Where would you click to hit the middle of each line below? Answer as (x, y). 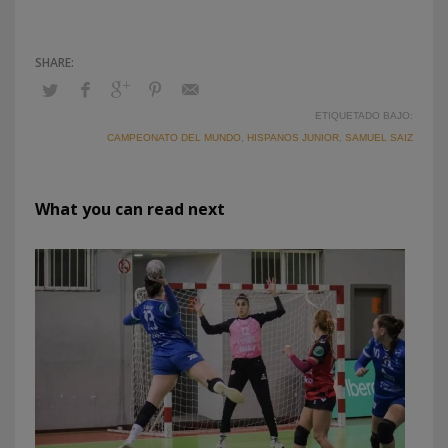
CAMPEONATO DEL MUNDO (174, 137)
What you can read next (130, 208)
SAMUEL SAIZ (379, 137)
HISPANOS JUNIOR (293, 137)
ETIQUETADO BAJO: (364, 115)
